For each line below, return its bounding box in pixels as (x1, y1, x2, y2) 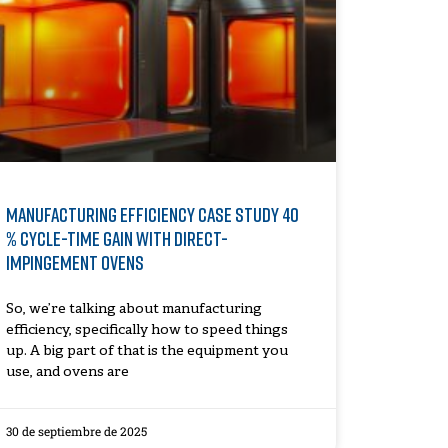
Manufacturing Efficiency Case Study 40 (5, 201, 299, 226)
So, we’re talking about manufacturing (5, 300, 262, 318)
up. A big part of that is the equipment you (5, 342, 288, 360)
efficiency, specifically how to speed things (5, 321, 288, 339)
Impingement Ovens (5, 249, 144, 274)
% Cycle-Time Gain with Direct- (5, 225, 228, 250)
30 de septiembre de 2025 (5, 422, 147, 439)
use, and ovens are (5, 363, 129, 381)
